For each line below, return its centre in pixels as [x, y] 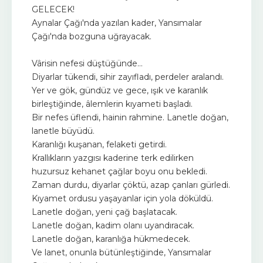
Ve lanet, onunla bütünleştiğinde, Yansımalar [122, 252]
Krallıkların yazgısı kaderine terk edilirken [113, 158]
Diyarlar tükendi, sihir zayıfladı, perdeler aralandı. [128, 77]
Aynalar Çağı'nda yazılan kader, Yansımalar [117, 23]
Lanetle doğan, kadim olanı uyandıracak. [113, 225]
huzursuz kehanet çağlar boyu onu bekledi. [119, 171]
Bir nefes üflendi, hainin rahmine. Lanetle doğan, [130, 117]
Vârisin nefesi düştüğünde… [87, 63]
